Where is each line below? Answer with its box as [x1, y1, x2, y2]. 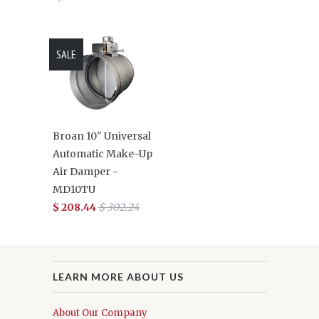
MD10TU [53, 183, 95, 197]
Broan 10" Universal [53, 130, 151, 143]
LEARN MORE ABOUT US [53, 271, 184, 283]
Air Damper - [53, 165, 118, 179]
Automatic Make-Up [53, 147, 152, 161]
